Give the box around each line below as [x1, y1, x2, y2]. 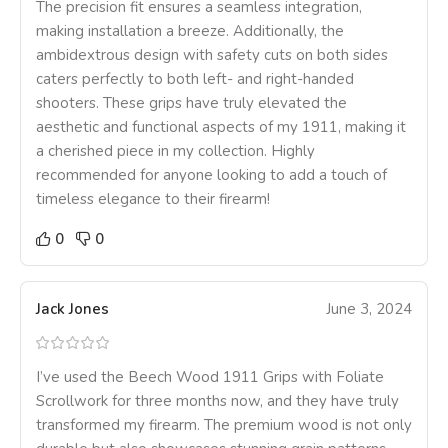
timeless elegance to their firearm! [36, 189, 270, 210]
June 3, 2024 [326, 299, 412, 320]
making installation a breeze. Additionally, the [36, 21, 344, 42]
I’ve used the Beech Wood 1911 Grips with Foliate [36, 367, 384, 388]
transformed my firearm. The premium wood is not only [36, 415, 412, 436]
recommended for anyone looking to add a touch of [36, 165, 387, 186]
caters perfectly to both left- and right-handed [36, 69, 354, 90]
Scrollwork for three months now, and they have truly [36, 391, 399, 412]
